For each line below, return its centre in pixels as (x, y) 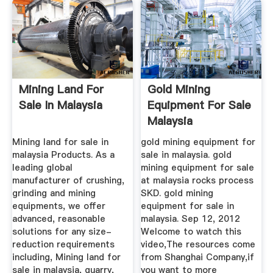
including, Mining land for (66, 257)
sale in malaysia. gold (186, 155)
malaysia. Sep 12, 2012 (191, 219)
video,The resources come (198, 245)
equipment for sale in (188, 206)
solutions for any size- (62, 232)
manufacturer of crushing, (68, 181)
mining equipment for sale (198, 168)
